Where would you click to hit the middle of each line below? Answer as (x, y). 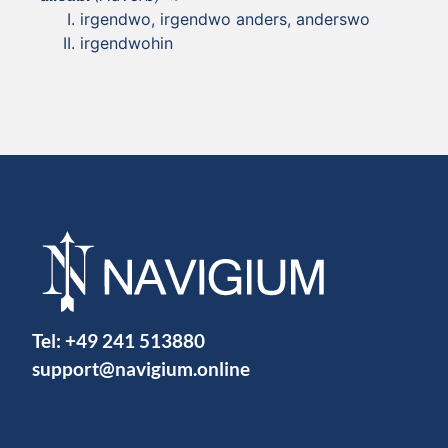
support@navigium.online (141, 368)
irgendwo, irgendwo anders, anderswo (225, 18)
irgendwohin (126, 42)
